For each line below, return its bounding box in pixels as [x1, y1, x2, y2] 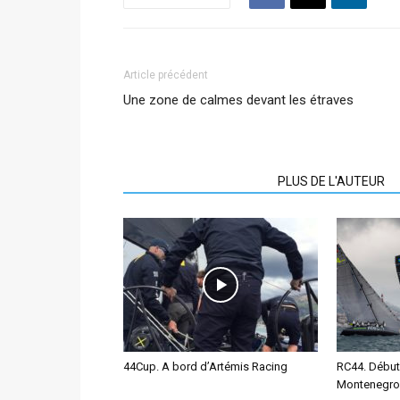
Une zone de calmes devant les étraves [123, 92, 354, 108]
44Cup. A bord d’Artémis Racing [123, 360, 287, 373]
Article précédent [123, 69, 208, 81]
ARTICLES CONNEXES [134, 174, 256, 188]
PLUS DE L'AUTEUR [278, 174, 385, 188]
